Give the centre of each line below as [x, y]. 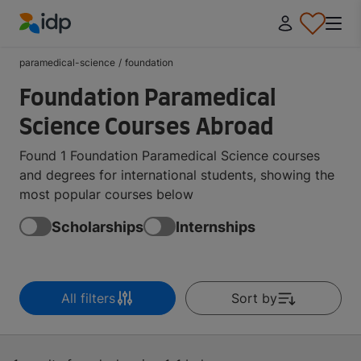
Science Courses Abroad [147, 128]
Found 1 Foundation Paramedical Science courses [170, 156]
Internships [216, 226]
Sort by [254, 298]
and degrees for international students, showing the [177, 175]
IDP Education [62, 43]
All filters [88, 298]
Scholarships [98, 226]
